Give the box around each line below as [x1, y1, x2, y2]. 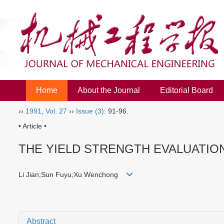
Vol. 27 [45, 107, 67, 115]
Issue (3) [76, 107, 104, 115]
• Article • [18, 122, 46, 130]
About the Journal [77, 86, 140, 94]
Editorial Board [160, 86, 213, 94]
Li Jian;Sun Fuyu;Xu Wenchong [18, 170, 126, 179]
